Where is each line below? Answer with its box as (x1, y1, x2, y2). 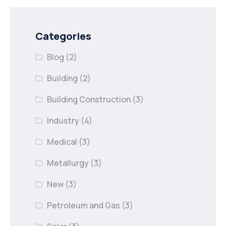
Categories (35, 29, 91, 43)
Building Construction (47, 93, 131, 105)
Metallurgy (47, 157, 89, 168)
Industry (47, 115, 80, 126)
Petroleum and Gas (47, 199, 121, 211)
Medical (47, 136, 78, 147)
